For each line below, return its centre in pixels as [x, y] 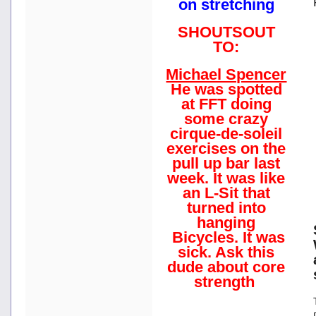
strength [226, 281]
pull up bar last [226, 163]
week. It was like [226, 178]
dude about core [226, 267]
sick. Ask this [226, 252]
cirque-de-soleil [226, 133]
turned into [226, 207]
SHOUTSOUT [226, 32]
